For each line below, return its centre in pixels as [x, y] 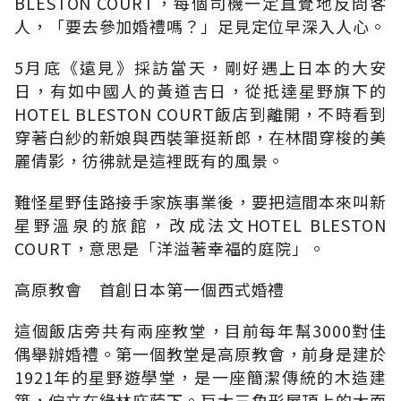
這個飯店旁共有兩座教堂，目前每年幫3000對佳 [200, 330]
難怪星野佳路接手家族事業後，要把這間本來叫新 [200, 201]
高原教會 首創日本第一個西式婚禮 [150, 289]
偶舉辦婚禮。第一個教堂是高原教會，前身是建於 [200, 353]
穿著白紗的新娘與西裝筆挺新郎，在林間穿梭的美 [200, 137]
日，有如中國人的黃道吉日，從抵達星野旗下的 [200, 90]
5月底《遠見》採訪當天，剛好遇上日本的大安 [200, 67]
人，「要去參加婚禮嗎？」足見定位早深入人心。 [200, 26]
